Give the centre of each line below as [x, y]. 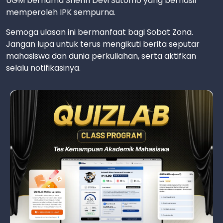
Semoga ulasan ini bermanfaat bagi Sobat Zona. [100, 32]
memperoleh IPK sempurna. [61, 12]
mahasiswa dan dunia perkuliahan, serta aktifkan [101, 56]
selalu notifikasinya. [43, 68]
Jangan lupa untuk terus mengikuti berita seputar [103, 44]
